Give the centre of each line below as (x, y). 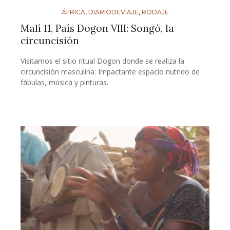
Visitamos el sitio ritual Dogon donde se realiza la (102, 61)
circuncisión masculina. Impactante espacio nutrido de (110, 72)
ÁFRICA (73, 12)
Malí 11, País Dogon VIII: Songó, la (97, 28)
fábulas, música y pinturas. (64, 83)
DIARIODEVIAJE (113, 12)
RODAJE (155, 12)
